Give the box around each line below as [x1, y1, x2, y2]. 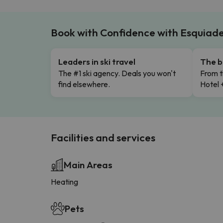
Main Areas [64, 158, 112, 171]
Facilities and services [51, 130, 155, 144]
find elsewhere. [58, 79, 110, 89]
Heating [51, 176, 78, 187]
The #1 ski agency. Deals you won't [58, 68, 176, 78]
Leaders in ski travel [58, 56, 135, 67]
